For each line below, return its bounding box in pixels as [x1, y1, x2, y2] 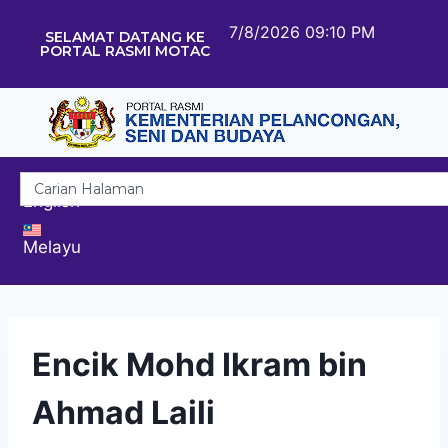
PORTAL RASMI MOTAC [39, 42, 210, 60]
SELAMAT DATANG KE [44, 28, 205, 46]
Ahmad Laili [32, 392, 215, 432]
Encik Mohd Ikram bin [32, 344, 367, 384]
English [23, 190, 80, 211]
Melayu [23, 236, 81, 257]
